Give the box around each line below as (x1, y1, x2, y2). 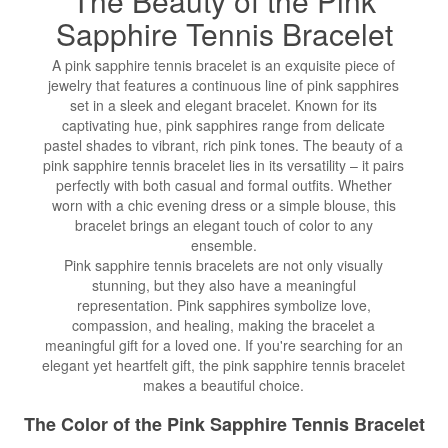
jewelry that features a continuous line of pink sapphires (48, 75, 400, 96)
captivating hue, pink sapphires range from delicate (62, 115, 386, 136)
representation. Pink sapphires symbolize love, (76, 295, 371, 316)
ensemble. (190, 235, 257, 256)
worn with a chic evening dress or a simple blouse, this (51, 195, 396, 216)
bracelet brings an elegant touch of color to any (74, 215, 373, 236)
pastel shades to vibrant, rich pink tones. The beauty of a (44, 135, 404, 156)
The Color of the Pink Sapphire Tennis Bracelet (23, 411, 425, 438)
